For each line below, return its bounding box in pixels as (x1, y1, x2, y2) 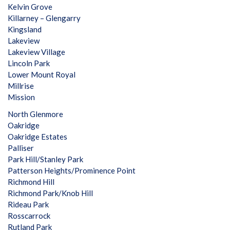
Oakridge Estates (8, 132, 67, 141)
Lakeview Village (8, 47, 65, 56)
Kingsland (8, 25, 42, 34)
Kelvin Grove (8, 2, 52, 11)
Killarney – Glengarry (8, 13, 81, 23)
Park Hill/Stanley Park (8, 155, 83, 164)
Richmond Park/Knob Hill (8, 188, 93, 198)
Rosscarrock (8, 211, 50, 220)
